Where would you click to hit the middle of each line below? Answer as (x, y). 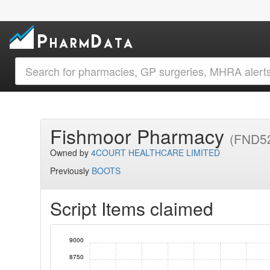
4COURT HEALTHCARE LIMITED (156, 152)
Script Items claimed (132, 208)
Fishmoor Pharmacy (140, 136)
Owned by (71, 152)
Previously (71, 171)
